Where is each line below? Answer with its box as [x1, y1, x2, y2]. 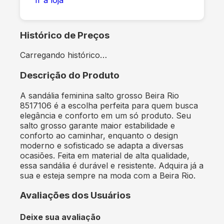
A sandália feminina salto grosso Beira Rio [20, 90, 179, 100]
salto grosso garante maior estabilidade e [20, 120, 175, 130]
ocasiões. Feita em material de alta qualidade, [20, 150, 189, 160]
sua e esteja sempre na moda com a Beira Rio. [20, 170, 195, 180]
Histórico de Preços [20, 29, 109, 41]
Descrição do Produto [20, 69, 119, 81]
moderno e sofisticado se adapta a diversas [20, 140, 183, 150]
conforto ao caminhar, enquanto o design [20, 130, 178, 140]
